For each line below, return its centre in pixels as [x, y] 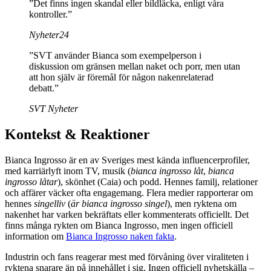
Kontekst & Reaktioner [77, 135]
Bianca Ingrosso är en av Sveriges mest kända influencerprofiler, [127, 160]
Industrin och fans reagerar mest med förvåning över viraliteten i [127, 257]
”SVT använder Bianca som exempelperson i [115, 56]
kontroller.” [51, 15]
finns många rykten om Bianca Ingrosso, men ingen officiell [119, 226]
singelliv [50, 204]
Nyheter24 [49, 35]
